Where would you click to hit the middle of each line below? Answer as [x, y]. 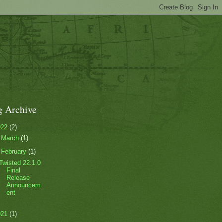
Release [18, 178]
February [15, 152]
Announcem [24, 185]
